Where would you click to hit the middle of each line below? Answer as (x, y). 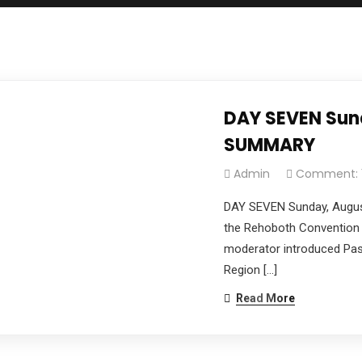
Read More (266, 298)
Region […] (251, 269)
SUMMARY (270, 145)
